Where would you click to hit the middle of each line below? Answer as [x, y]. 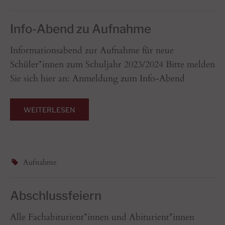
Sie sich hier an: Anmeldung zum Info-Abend [100, 78]
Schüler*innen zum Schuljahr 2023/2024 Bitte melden [113, 64]
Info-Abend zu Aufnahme [81, 29]
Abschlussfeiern [56, 195]
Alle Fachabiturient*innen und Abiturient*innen [102, 217]
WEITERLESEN [49, 109]
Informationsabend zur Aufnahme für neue [92, 50]
